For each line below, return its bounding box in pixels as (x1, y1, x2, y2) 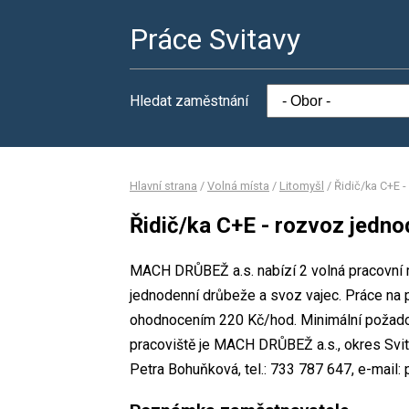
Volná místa (207, 179, 269, 193)
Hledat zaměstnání (130, 92, 248, 110)
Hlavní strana (130, 179, 197, 193)
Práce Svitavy (130, 22, 300, 57)
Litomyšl (279, 179, 324, 193)
